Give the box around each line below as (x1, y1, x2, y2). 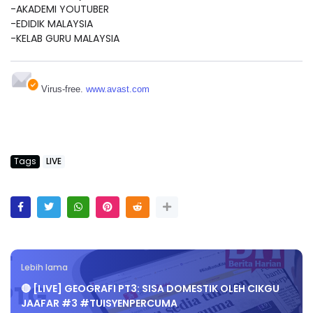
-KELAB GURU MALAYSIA (10, 31, 131, 46)
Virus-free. (41, 84, 86, 95)
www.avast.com (86, 84, 150, 95)
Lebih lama (21, 262, 68, 274)
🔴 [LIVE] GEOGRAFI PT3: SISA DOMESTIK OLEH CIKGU (21, 282, 279, 296)
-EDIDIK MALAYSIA (10, 17, 93, 31)
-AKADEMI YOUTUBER (10, 2, 109, 17)
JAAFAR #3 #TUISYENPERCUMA (21, 296, 177, 311)
